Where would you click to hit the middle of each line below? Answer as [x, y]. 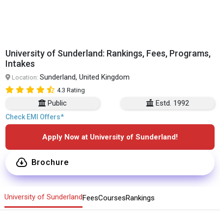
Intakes [20, 63]
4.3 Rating [71, 90]
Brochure [50, 162]
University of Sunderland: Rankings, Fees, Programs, [108, 53]
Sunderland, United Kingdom [85, 77]
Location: [25, 77]
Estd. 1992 [172, 103]
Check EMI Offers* [35, 117]
